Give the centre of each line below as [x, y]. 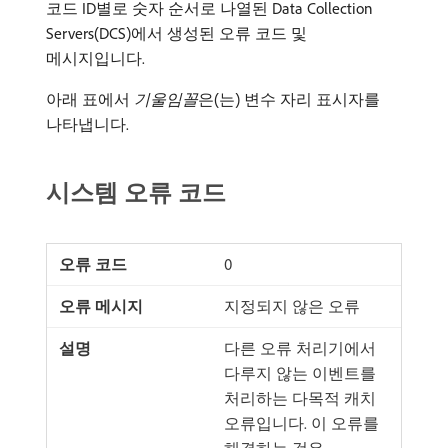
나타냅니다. [87, 124]
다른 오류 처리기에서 [300, 348]
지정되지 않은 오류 [292, 306]
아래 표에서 [90, 99]
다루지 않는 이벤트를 [300, 373]
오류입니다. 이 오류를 [301, 423]
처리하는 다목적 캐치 [300, 398]
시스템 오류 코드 [136, 192]
